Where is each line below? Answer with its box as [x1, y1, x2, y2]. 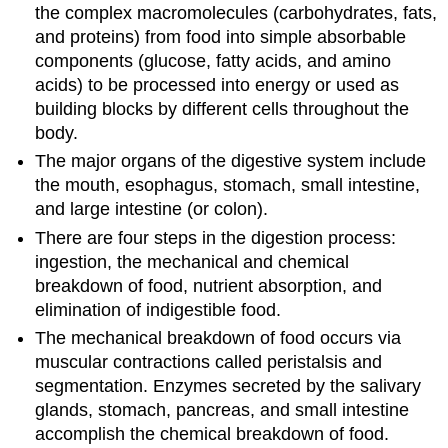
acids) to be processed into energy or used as [35, 74, 400, 95]
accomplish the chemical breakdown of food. [35, 424, 390, 445]
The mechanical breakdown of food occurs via [35, 328, 402, 349]
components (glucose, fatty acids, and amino [35, 50, 392, 71]
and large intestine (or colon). [35, 199, 269, 220]
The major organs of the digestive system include [35, 151, 427, 172]
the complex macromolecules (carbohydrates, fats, [35, 2, 438, 23]
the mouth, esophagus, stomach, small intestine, [35, 175, 421, 196]
